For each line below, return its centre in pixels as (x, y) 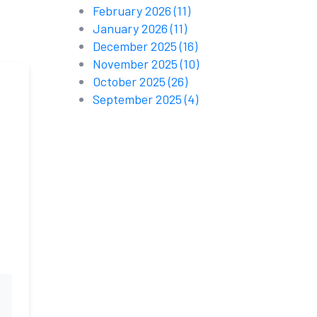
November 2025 (137, 64)
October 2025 (131, 81)
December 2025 (136, 46)
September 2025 (139, 99)
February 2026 (133, 11)
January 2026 (132, 28)
